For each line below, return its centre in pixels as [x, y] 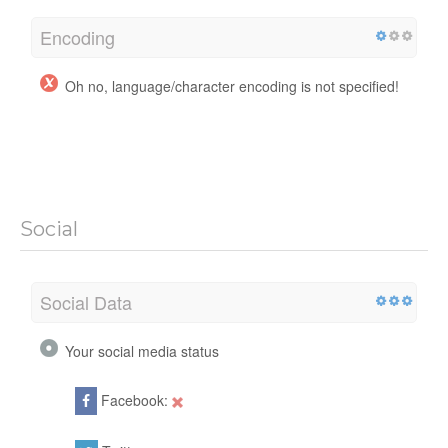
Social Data [86, 301]
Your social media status [142, 350]
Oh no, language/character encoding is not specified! [232, 85]
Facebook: [134, 399]
